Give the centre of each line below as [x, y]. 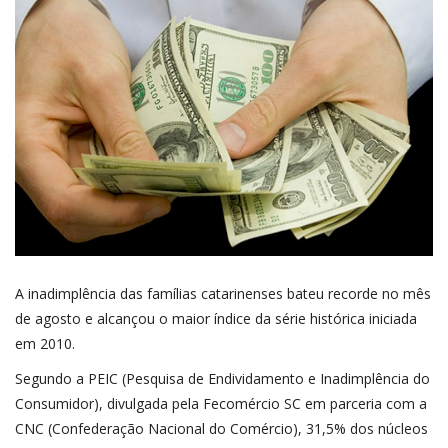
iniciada [391, 318]
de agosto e [56, 318]
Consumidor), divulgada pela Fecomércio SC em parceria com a [221, 403]
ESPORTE [54, 61]
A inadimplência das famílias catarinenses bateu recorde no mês [223, 293]
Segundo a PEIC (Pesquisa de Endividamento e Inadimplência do [222, 378]
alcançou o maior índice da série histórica [231, 318]
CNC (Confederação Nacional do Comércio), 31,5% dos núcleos [221, 428]
